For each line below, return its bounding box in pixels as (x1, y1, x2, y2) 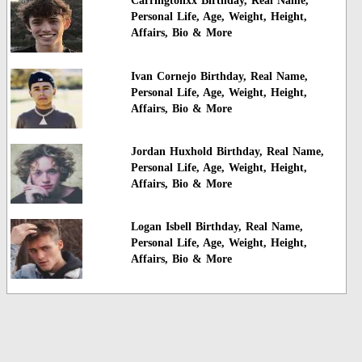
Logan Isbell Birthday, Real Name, (130, 221, 303, 234)
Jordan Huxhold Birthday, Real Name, (130, 145, 324, 158)
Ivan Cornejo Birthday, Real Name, (130, 69, 308, 82)
